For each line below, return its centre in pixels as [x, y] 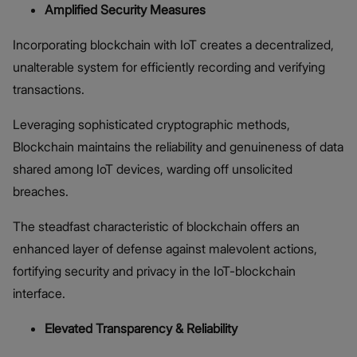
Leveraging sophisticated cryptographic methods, [151, 125]
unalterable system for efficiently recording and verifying [169, 67]
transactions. [50, 90]
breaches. [42, 192]
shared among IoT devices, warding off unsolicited [153, 169]
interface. [39, 294]
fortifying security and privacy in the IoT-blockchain [154, 271]
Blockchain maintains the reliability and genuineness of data [178, 147]
